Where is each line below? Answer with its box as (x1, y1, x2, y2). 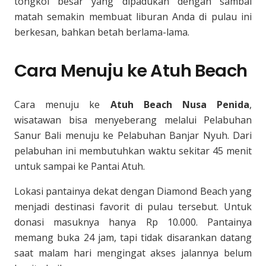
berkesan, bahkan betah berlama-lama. (14, 26, 189, 39)
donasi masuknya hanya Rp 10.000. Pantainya (14, 216, 252, 229)
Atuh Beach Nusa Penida (110, 98, 249, 111)
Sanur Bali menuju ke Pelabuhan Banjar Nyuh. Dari (14, 129, 252, 142)
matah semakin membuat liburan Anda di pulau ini (14, 10, 252, 23)
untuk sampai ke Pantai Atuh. (14, 160, 145, 173)
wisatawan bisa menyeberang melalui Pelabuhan (14, 113, 252, 126)
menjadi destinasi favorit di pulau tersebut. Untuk (14, 200, 252, 213)
